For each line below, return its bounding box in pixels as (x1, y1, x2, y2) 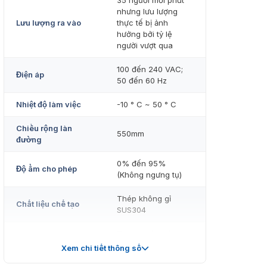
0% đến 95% (117, 159, 166, 169)
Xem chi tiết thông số (61, 243, 141, 253)
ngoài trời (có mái (117, 240, 182, 250)
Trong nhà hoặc (117, 229, 176, 239)
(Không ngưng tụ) (117, 170, 182, 180)
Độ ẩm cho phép (16, 164, 77, 174)
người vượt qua (117, 41, 173, 51)
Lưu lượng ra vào (16, 18, 81, 28)
